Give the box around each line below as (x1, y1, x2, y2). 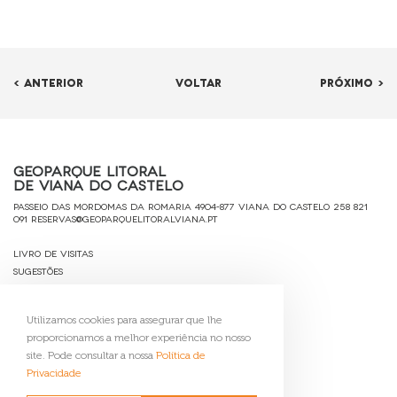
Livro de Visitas (13, 247, 93, 260)
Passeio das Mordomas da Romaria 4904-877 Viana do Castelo (13, 200, 333, 213)
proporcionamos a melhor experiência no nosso (27, 331, 251, 344)
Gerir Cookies (13, 336, 82, 348)
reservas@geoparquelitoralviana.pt (31, 213, 218, 225)
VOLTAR (175, 75, 222, 90)
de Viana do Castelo (13, 176, 183, 193)
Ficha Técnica (13, 283, 85, 295)
